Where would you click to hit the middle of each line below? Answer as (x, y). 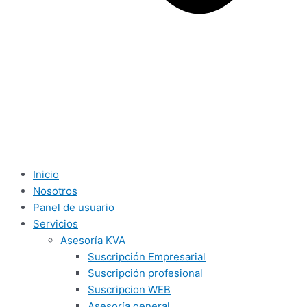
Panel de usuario (74, 207)
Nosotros (55, 191)
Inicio (46, 174)
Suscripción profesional (145, 273)
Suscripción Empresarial (147, 257)
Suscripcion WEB (129, 290)
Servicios (56, 224)
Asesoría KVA (93, 240)
